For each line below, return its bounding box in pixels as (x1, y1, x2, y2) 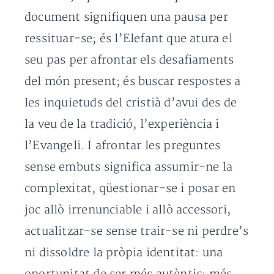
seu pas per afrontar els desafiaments (24, 53, 234, 67)
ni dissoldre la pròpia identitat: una (24, 246, 223, 260)
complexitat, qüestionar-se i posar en (24, 182, 236, 196)
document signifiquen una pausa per (24, 10, 228, 24)
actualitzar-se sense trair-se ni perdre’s (24, 224, 249, 239)
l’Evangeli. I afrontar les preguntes (24, 139, 221, 153)
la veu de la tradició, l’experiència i (24, 117, 220, 131)
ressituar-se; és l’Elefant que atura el (24, 32, 232, 46)
